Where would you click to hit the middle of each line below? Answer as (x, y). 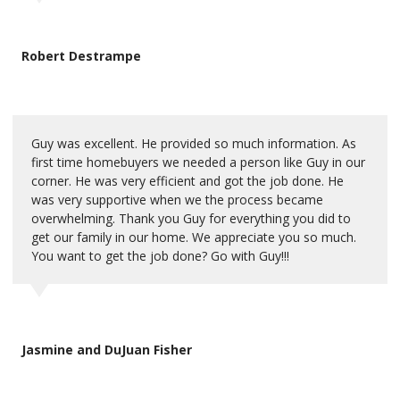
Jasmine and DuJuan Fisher (107, 349)
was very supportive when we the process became (177, 199)
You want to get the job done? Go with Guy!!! (160, 255)
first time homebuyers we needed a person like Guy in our (198, 162)
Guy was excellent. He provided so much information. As (194, 143)
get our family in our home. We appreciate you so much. (194, 237)
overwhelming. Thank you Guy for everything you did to (191, 218)
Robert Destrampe (81, 55)
